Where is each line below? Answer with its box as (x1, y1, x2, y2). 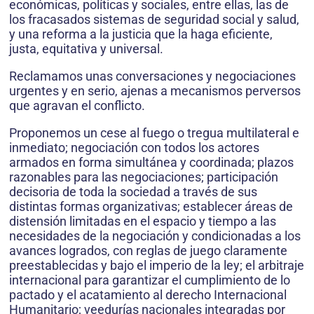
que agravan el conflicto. (9, 98, 145, 114)
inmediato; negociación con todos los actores (9, 140, 259, 156)
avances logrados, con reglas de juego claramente (9, 243, 287, 259)
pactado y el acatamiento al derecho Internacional (9, 287, 287, 303)
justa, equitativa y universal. (9, 41, 163, 57)
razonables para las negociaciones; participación (9, 170, 278, 185)
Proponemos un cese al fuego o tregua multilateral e (9, 125, 299, 141)
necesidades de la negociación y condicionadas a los (9, 228, 301, 244)
